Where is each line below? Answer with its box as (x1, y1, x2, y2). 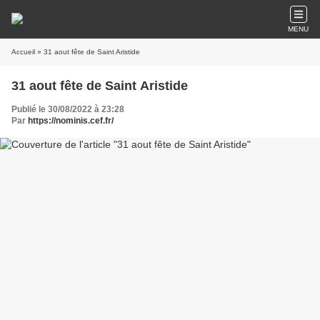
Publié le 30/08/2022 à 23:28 (11, 104, 124, 114)
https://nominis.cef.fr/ (28, 116, 114, 126)
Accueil (11, 48, 35, 56)
